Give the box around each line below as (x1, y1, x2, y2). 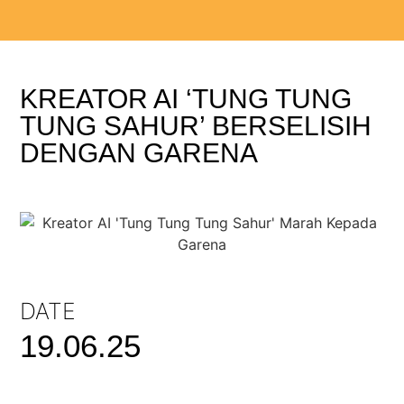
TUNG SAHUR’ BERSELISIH (20, 111, 372, 141)
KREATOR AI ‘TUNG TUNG (20, 84, 353, 114)
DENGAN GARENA (20, 138, 259, 168)
